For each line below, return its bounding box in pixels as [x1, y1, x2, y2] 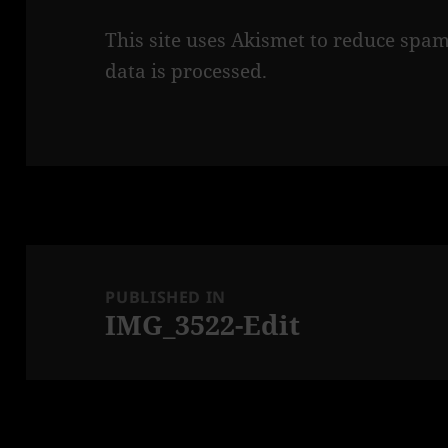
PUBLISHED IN [105, 285, 227, 308]
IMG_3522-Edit [105, 305, 301, 343]
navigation [25, 277, 131, 304]
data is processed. [105, 58, 268, 85]
